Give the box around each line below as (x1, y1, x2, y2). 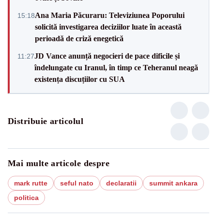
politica (14, 193, 39, 201)
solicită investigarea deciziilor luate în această (35, 22, 182, 31)
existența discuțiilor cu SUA (34, 75, 125, 83)
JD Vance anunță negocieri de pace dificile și (34, 51, 180, 60)
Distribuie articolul (8, 116, 83, 126)
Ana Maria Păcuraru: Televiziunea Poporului (35, 11, 185, 19)
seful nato (60, 179, 93, 187)
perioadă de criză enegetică (35, 34, 124, 43)
